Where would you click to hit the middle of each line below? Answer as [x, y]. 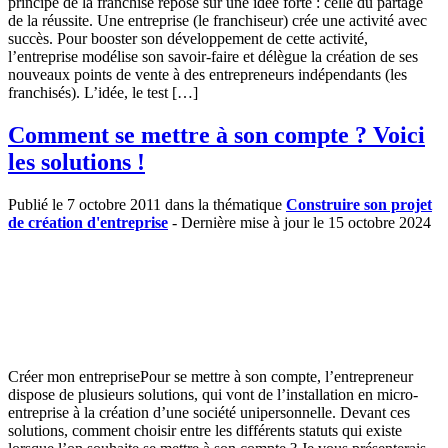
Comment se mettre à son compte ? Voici [216, 135]
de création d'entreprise [88, 222]
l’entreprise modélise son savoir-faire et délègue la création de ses [213, 57]
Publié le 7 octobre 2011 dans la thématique [147, 204]
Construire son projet [359, 204]
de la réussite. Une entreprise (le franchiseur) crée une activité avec [217, 21]
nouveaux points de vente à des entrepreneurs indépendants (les [207, 75]
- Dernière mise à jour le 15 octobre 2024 [299, 222]
